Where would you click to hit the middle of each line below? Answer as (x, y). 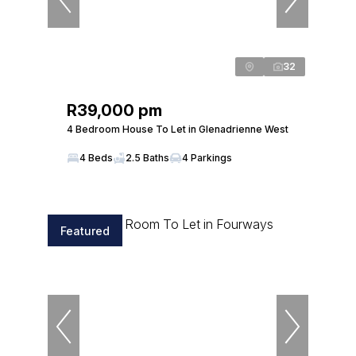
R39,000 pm (114, 110)
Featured (85, 230)
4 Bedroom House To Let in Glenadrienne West (178, 129)
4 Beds (96, 158)
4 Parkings (207, 158)
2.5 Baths (147, 158)
